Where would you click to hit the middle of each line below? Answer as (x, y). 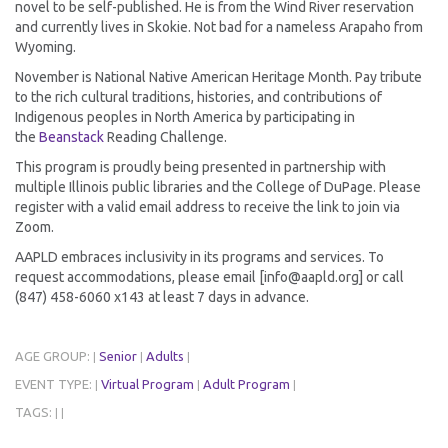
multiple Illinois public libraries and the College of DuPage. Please (218, 187)
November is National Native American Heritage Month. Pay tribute (218, 77)
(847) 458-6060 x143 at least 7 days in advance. (162, 297)
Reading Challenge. (165, 137)
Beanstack (71, 137)
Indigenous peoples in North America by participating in (185, 117)
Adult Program (246, 384)
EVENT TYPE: (55, 384)
